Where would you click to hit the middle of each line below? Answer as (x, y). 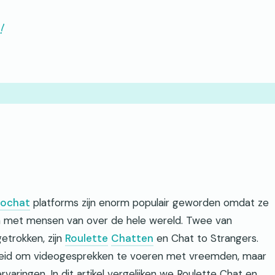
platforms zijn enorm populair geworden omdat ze (149, 203)
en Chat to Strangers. (206, 238)
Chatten (132, 238)
